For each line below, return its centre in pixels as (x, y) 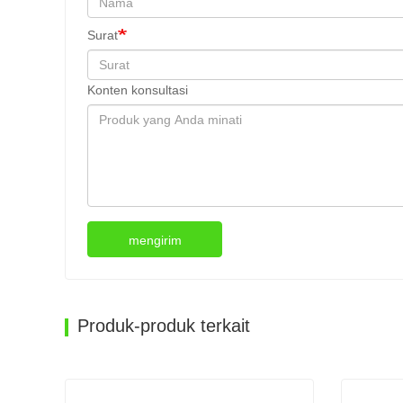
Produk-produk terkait (164, 326)
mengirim (155, 241)
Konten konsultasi (138, 90)
